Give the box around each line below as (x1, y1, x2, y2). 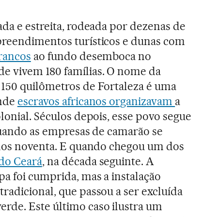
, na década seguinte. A (42, 154, 155, 168)
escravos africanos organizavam (17, 94, 175, 108)
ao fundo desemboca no (31, 49, 152, 63)
